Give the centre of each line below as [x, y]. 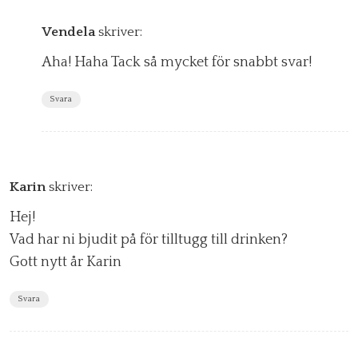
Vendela [68, 32]
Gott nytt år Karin [66, 262]
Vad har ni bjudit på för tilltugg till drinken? [149, 239]
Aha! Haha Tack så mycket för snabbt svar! [177, 62]
